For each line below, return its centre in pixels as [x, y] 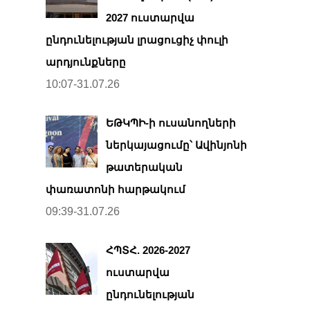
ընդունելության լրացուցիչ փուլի [137, 39]
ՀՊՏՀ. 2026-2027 [148, 250]
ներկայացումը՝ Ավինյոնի [176, 145]
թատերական [144, 167]
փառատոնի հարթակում [116, 189]
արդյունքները [86, 62]
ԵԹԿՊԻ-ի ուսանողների [171, 122]
